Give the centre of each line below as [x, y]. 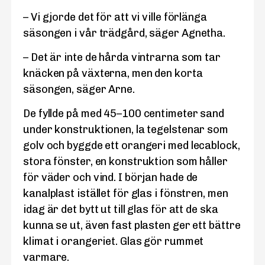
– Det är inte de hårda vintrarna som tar [122, 58]
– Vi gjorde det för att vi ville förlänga [115, 17]
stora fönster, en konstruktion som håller [125, 162]
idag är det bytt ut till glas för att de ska [121, 210]
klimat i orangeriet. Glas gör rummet [114, 242]
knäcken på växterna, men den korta [113, 74]
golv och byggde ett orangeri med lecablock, [132, 146]
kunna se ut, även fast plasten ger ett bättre [132, 226]
